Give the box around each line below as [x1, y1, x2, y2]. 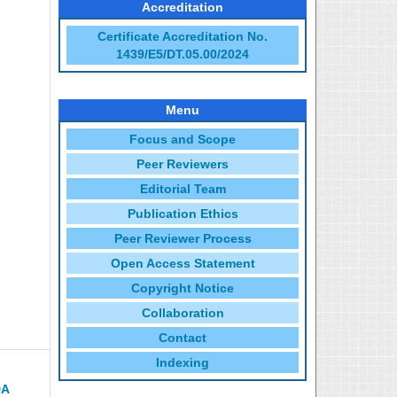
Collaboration [141, 306, 224, 320]
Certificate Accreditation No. [97, 29, 268, 43]
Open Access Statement [110, 256, 255, 270]
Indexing [156, 355, 209, 370]
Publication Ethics [127, 206, 238, 221]
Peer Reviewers [136, 157, 229, 171]
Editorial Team [139, 182, 226, 196]
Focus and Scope [129, 132, 236, 146]
